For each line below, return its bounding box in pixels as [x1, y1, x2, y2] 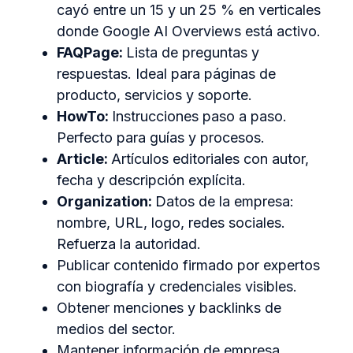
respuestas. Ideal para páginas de [57, 65, 276, 83]
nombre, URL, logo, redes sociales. [57, 214, 285, 232]
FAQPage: [57, 44, 126, 61]
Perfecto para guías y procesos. [57, 129, 265, 147]
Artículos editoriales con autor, [111, 150, 309, 168]
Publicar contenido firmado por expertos [57, 257, 320, 274]
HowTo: [57, 108, 112, 125]
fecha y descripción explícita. [57, 172, 246, 189]
